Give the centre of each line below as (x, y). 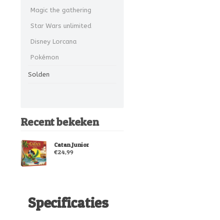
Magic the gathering (61, 10)
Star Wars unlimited (61, 26)
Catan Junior (71, 144)
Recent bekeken (60, 122)
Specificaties (68, 203)
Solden (39, 74)
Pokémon (45, 57)
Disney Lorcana (54, 41)
